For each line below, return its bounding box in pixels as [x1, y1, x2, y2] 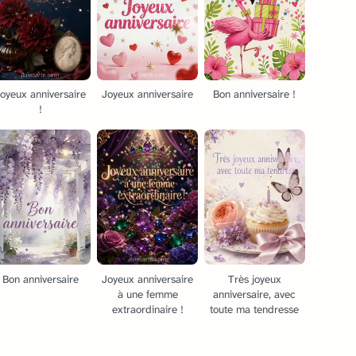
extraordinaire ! [111, 302, 184, 316]
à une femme [117, 287, 178, 301]
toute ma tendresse [210, 302, 300, 316]
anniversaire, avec [213, 287, 296, 301]
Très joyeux [227, 272, 281, 286]
